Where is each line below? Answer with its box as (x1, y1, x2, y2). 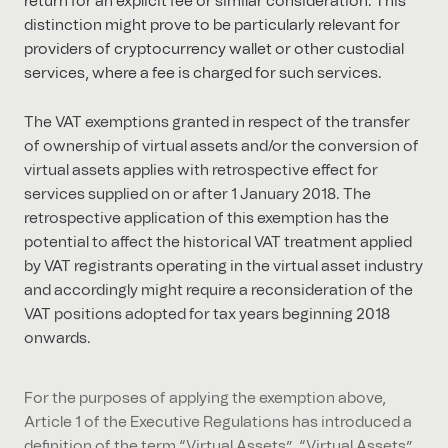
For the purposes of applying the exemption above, (24, 378, 386, 393)
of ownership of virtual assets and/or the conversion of (24, 138, 419, 153)
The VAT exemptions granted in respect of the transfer (24, 114, 410, 129)
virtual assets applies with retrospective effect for (24, 162, 378, 177)
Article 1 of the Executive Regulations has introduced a (24, 402, 412, 417)
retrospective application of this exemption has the (24, 210, 389, 225)
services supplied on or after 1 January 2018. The (24, 186, 371, 201)
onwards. (24, 330, 91, 345)
